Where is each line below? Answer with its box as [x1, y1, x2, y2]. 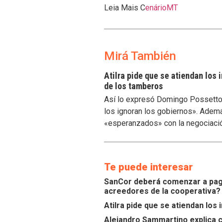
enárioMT [145, 3, 178, 13]
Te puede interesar [104, 161, 193, 173]
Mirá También [104, 49, 176, 63]
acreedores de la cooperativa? [104, 186, 221, 196]
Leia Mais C [104, 3, 145, 13]
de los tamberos [104, 80, 163, 91]
